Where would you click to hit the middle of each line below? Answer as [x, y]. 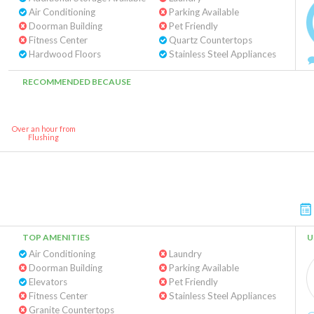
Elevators [47, 282]
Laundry [184, 254]
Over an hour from [43, 129]
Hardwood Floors [64, 54]
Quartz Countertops [209, 40]
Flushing [43, 137]
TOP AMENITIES [56, 237]
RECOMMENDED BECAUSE [77, 82]
